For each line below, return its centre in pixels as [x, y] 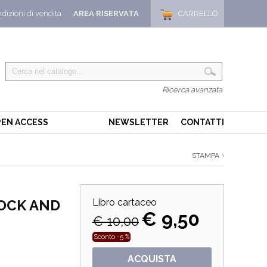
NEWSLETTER [139, 122]
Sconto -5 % [111, 237]
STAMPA [206, 156]
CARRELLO [198, 13]
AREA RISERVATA [106, 13]
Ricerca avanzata [192, 90]
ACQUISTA [152, 259]
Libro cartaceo [125, 202]
